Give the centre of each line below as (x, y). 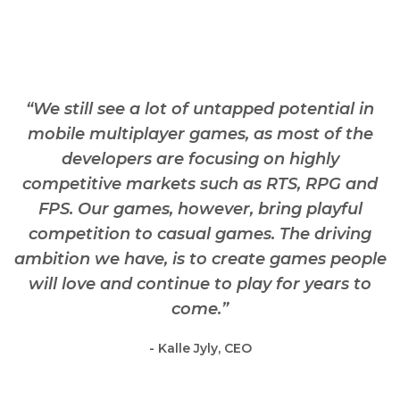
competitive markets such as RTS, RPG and (200, 184)
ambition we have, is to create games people (200, 259)
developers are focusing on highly (200, 159)
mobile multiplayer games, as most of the (200, 134)
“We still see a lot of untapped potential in (200, 109)
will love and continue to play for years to (200, 284)
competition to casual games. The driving (200, 234)
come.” (200, 309)
